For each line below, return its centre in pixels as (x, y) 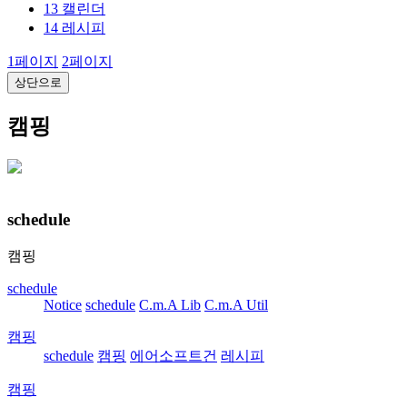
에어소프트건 (174, 356)
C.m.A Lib (170, 305)
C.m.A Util (236, 305)
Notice (63, 305)
